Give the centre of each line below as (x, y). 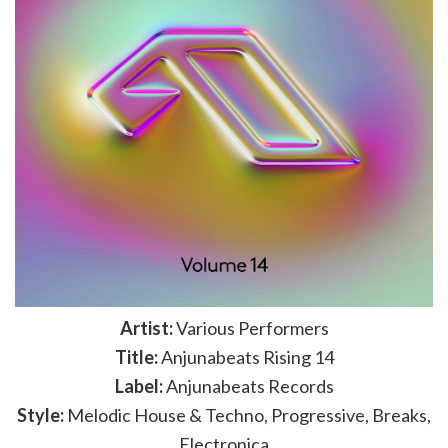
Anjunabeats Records (248, 386)
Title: (136, 357)
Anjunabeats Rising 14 (245, 357)
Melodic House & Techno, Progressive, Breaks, (247, 415)
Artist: (146, 328)
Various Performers (250, 328)
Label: (138, 386)
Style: (40, 415)
